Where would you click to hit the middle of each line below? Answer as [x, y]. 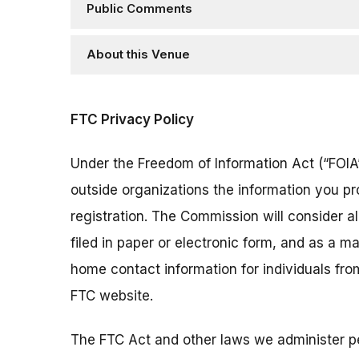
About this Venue [138, 55]
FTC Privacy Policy [132, 120]
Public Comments [139, 9]
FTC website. [112, 296]
